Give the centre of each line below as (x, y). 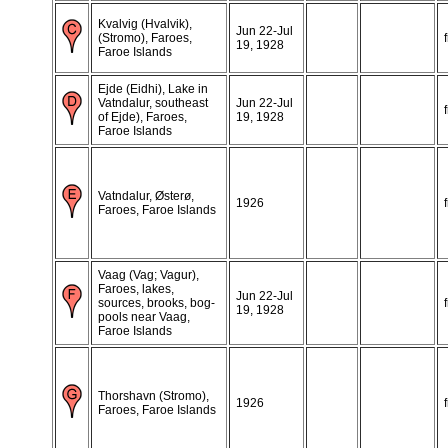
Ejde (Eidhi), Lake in (153, 88)
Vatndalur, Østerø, (146, 195)
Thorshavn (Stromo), (153, 395)
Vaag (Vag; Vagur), (148, 274)
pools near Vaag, (144, 316)
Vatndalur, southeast (153, 102)
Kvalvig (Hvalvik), (145, 23)
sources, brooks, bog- (156, 302)
